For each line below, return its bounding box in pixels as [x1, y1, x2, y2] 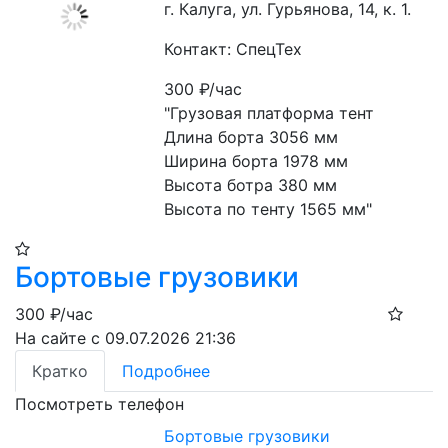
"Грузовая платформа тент [164, 103, 375, 123]
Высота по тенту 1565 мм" [164, 199, 373, 219]
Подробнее [122, 361, 210, 381]
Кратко [32, 361, 88, 381]
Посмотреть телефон [15, 394, 184, 414]
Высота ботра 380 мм [164, 175, 338, 195]
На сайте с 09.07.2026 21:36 [15, 328, 236, 348]
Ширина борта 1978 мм [164, 151, 349, 171]
